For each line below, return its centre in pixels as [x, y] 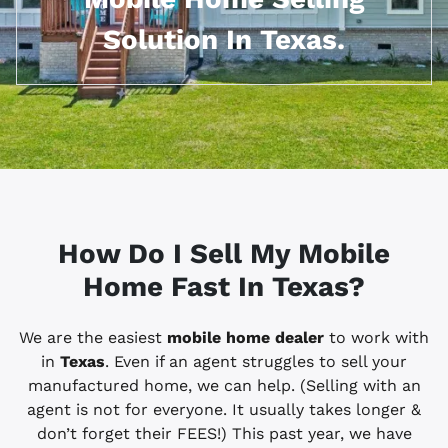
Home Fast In [177, 287]
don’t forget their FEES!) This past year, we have [224, 434]
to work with [376, 338]
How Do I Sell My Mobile [224, 254]
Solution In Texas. [224, 40]
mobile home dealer [245, 338]
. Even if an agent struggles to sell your [256, 362]
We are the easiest [93, 338]
